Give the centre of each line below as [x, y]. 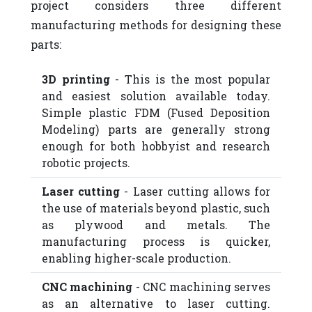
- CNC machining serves [202, 287]
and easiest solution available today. [156, 96]
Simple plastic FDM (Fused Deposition [156, 112]
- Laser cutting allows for [195, 191]
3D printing [76, 79]
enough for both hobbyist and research [156, 146]
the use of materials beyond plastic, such [156, 208]
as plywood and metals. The [156, 225]
